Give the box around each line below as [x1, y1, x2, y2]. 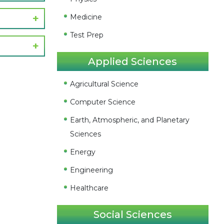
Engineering [70, 165, 113, 174]
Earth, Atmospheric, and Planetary [70, 115, 190, 124]
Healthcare [70, 183, 109, 192]
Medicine [70, 12, 102, 21]
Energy [70, 147, 96, 156]
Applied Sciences [88, 55, 177, 67]
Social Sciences [93, 208, 172, 220]
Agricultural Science [70, 79, 139, 88]
